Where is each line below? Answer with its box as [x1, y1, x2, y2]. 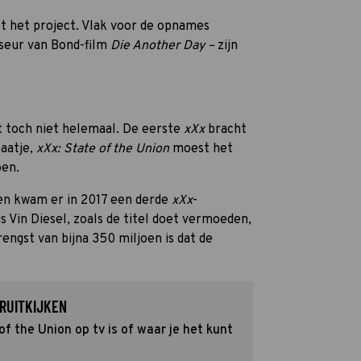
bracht [208, 122, 247, 138]
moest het [172, 141, 233, 157]
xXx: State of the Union [36, 141, 172, 157]
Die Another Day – [110, 38, 214, 54]
